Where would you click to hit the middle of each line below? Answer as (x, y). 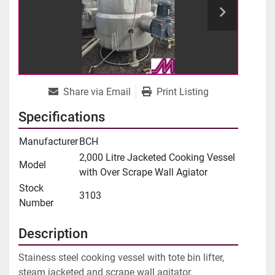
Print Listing (182, 92)
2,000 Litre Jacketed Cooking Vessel (157, 158)
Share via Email (97, 92)
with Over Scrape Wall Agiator (143, 172)
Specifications (62, 117)
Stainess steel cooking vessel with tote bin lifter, (121, 258)
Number (36, 203)
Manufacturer (48, 142)
